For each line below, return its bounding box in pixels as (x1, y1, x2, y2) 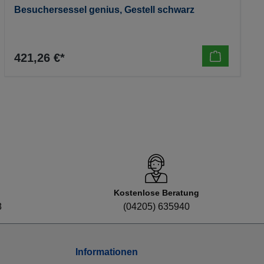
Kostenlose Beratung (113, 188, 199, 198)
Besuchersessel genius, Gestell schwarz (14, 5, 194, 15)
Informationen (75, 247, 138, 258)
